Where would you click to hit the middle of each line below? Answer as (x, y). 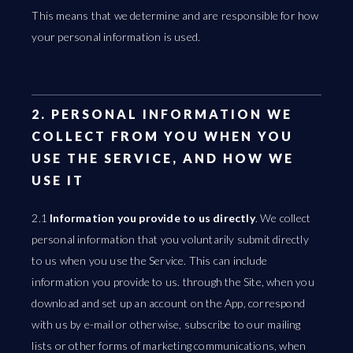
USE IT (58, 180)
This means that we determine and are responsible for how (175, 15)
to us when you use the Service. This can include (150, 260)
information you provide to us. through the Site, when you (173, 282)
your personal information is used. (116, 37)
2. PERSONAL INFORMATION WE (162, 114)
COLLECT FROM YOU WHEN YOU (163, 136)
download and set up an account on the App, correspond (169, 303)
